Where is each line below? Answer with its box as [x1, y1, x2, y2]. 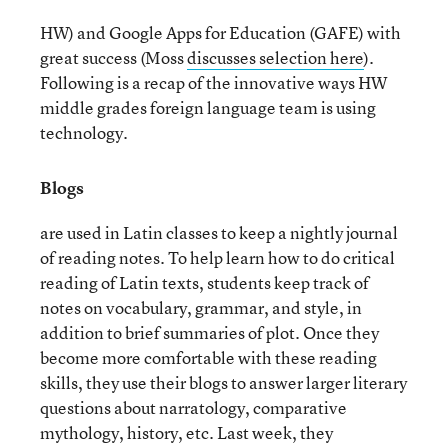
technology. [40, 121, 128, 144]
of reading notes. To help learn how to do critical [40, 246, 395, 269]
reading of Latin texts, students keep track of [40, 271, 369, 294]
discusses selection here [187, 46, 364, 69]
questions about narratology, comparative [40, 396, 347, 419]
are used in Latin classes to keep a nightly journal [40, 221, 398, 244]
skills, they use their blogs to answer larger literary [40, 371, 407, 394]
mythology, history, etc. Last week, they [40, 421, 333, 444]
